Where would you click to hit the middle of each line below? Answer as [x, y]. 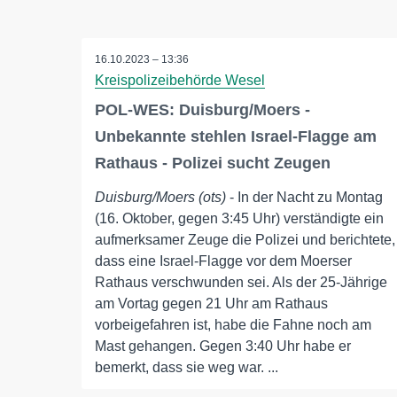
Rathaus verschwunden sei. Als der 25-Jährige [241, 283]
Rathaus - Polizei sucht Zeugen [213, 163]
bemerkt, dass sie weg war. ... [187, 368]
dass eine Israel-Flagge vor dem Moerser [223, 261]
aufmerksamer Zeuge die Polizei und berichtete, [245, 240]
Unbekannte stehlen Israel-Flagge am [236, 137]
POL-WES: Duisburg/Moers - [202, 110]
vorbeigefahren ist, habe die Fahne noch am [233, 325]
